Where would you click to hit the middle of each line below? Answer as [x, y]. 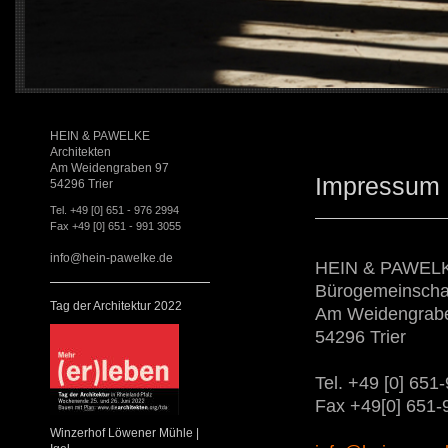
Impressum [377, 187]
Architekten [80, 152]
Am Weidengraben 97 [109, 168]
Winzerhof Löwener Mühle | [124, 433]
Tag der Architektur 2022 [116, 306]
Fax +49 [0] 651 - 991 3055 [115, 226]
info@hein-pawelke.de [111, 258]
